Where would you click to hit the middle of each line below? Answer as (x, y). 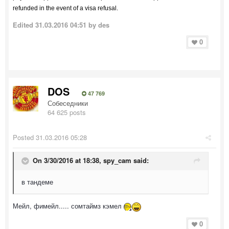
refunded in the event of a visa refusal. (65, 8)
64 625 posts (67, 112)
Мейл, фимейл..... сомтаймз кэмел (68, 206)
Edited (24, 25)
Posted (24, 137)
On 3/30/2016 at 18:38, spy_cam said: (91, 161)
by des (98, 25)
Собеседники (68, 103)
